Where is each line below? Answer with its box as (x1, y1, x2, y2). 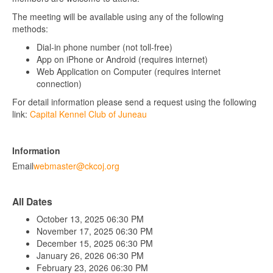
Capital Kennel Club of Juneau (30, 108, 147, 120)
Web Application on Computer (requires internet (37, 65, 221, 77)
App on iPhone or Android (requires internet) (37, 53, 208, 65)
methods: (12, 23, 48, 35)
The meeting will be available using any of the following (12, 10, 224, 23)
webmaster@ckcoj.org (34, 160, 119, 172)
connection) (37, 77, 82, 90)
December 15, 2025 (37, 237, 116, 249)
